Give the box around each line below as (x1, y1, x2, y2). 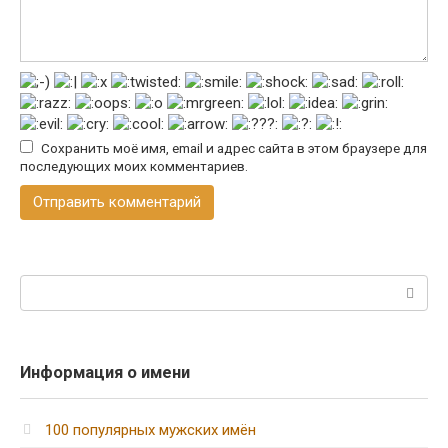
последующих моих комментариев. (20, 158, 248, 174)
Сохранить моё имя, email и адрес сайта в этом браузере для (41, 140, 427, 156)
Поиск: (19, 275, 66, 293)
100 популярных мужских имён (45, 421, 256, 439)
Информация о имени (20, 363, 190, 382)
